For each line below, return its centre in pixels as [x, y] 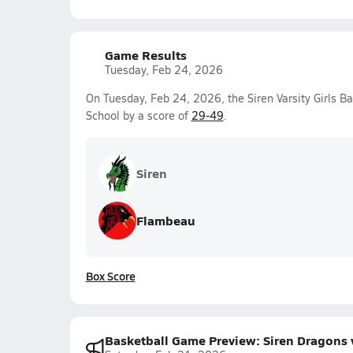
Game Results [145, 55]
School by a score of [138, 115]
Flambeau [165, 220]
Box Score [110, 276]
